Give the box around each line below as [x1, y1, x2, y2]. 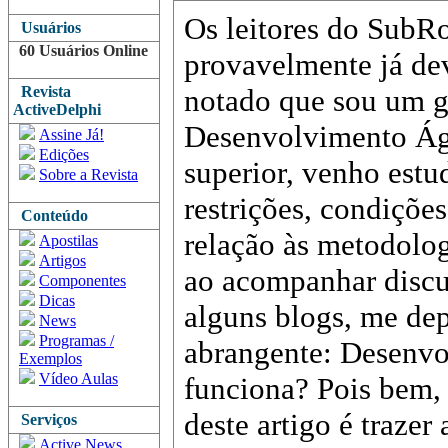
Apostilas [39, 232, 98, 249]
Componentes [39, 272, 126, 289]
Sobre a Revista [39, 166, 138, 183]
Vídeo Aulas [39, 370, 118, 387]
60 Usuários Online [19, 42, 148, 59]
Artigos [39, 252, 86, 269]
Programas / [39, 332, 114, 349]
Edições [39, 146, 89, 163]
